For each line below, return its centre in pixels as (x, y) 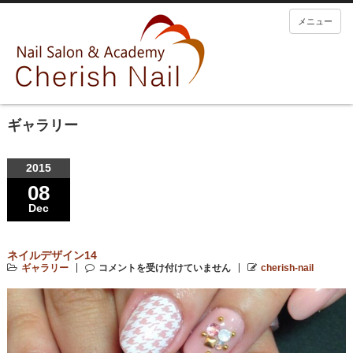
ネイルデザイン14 (52, 255)
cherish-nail (287, 268)
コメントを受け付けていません (164, 268)
